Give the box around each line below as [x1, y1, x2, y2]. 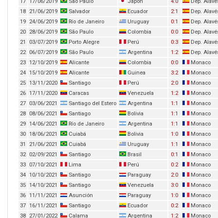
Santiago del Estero [67, 100, 116, 107]
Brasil [126, 151, 142, 158]
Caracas [67, 90, 89, 96]
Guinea [126, 70, 145, 76]
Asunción [67, 192, 93, 199]
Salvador [67, 8, 90, 15]
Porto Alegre [67, 39, 99, 45]
